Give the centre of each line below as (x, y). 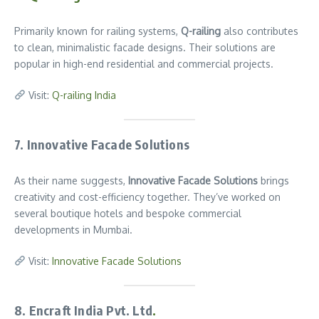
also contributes (260, 31)
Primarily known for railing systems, (98, 31)
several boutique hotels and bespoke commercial (128, 213)
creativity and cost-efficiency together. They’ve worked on (147, 197)
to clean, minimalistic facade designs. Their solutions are (145, 47)
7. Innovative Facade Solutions (102, 144)
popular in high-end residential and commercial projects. (144, 64)
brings (273, 181)
